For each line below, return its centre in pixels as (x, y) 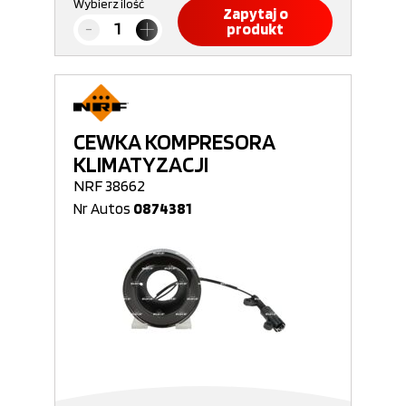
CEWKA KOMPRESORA (174, 141)
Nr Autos (103, 208)
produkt (255, 29)
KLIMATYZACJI (141, 164)
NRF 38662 (109, 185)
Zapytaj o (255, 14)
